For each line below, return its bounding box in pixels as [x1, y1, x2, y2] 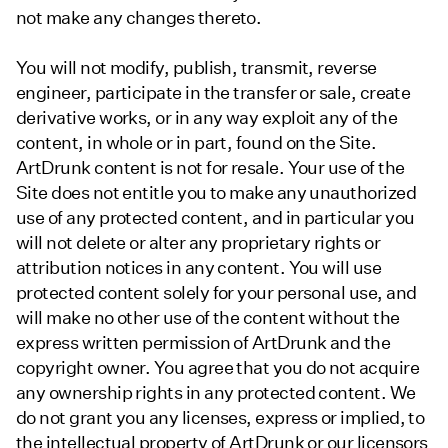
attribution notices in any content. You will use [16, 256, 382, 278]
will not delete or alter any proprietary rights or [16, 231, 380, 253]
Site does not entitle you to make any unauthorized [16, 181, 416, 203]
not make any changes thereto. [16, 6, 262, 28]
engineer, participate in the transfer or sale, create [16, 81, 411, 103]
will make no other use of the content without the [16, 306, 400, 328]
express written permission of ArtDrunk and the [16, 331, 391, 353]
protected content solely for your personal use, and [16, 281, 417, 303]
